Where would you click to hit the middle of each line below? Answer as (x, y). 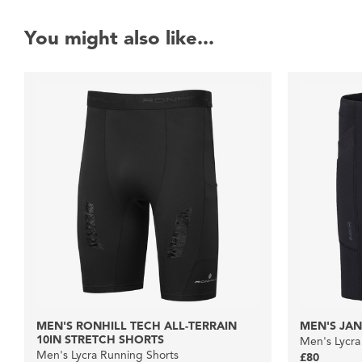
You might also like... (119, 38)
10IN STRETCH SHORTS (100, 340)
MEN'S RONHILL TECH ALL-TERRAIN (137, 326)
